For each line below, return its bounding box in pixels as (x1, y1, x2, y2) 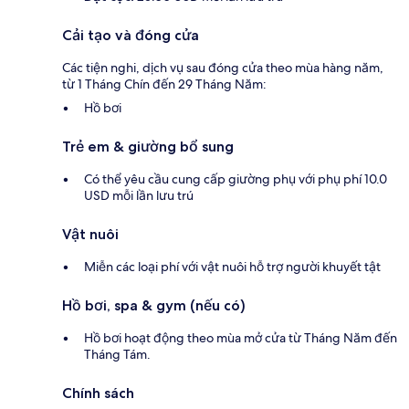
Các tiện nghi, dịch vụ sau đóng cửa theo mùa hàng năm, (62, 59, 383, 77)
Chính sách (62, 384, 134, 403)
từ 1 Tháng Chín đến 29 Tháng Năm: (62, 76, 267, 93)
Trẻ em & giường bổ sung (62, 138, 234, 156)
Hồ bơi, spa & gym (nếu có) (62, 297, 246, 315)
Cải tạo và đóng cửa (62, 26, 199, 45)
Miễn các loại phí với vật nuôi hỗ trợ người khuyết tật (84, 258, 381, 276)
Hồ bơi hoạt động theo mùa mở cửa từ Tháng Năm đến (84, 330, 397, 347)
